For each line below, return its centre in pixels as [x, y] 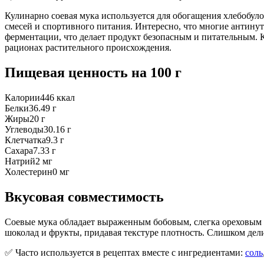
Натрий [20, 161]
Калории [22, 97]
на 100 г [156, 72]
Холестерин [29, 171]
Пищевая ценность [68, 72]
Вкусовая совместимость [84, 197]
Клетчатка [25, 140]
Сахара [19, 150]
